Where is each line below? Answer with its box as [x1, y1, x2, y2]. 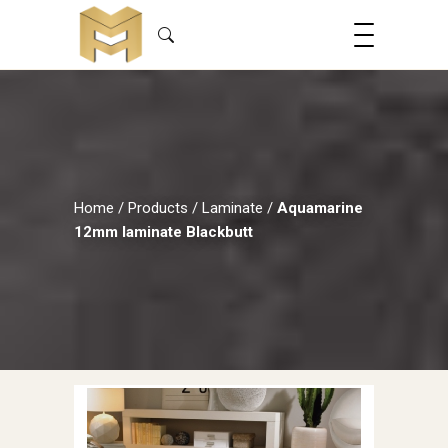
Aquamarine [277, 199, 363, 217]
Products [128, 199, 188, 217]
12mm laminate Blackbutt [74, 223, 253, 241]
